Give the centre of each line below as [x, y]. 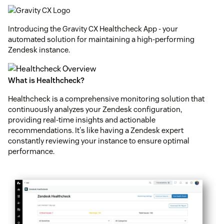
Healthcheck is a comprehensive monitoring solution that [106, 98]
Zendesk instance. [39, 49]
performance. [31, 151]
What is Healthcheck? [46, 80]
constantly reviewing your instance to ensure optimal [99, 140]
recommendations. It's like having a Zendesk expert [96, 130]
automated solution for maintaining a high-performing [101, 39]
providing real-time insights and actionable [82, 119]
